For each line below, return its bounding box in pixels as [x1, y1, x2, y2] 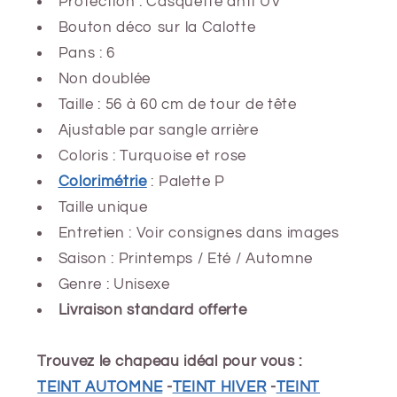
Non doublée [58, 70, 152, 87]
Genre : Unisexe [58, 276, 170, 292]
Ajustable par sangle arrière [58, 121, 259, 138]
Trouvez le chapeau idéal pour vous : [37, 353, 303, 370]
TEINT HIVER [172, 378, 267, 395]
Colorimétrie [58, 173, 147, 190]
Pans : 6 [58, 44, 116, 61]
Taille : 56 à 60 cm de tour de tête [58, 96, 297, 113]
